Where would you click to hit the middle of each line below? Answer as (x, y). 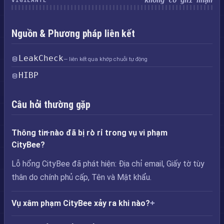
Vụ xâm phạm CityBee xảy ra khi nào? (81, 203)
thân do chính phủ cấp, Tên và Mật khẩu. (81, 177)
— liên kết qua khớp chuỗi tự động (105, 59)
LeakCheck (41, 58)
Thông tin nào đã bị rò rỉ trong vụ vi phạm (89, 133)
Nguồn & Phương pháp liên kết (73, 33)
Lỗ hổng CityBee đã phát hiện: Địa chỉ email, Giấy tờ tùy (108, 164)
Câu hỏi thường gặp (51, 104)
